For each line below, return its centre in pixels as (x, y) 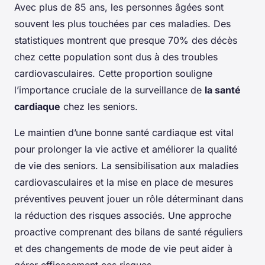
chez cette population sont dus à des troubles (116, 57)
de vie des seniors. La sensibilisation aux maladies (126, 166)
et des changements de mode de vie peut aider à (123, 249)
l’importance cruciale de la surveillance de (109, 90)
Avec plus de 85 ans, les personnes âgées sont (119, 7)
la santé (223, 90)
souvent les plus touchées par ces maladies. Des (122, 24)
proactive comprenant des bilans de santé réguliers (128, 232)
